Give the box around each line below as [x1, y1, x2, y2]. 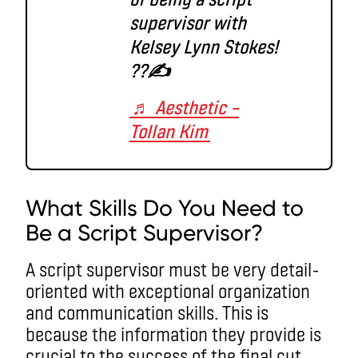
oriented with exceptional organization [26, 278, 310, 302]
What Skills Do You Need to [26, 194, 304, 221]
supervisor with [129, 10, 246, 34]
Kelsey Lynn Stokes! [129, 34, 278, 58]
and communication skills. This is [26, 300, 268, 324]
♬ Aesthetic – [132, 94, 239, 118]
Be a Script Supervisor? [26, 219, 263, 246]
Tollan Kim [129, 118, 208, 142]
